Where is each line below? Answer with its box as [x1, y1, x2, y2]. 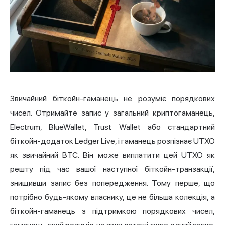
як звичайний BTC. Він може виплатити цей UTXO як [10, 150, 215, 160]
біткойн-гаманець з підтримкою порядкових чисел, [10, 206, 215, 216]
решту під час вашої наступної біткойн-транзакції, [10, 164, 215, 174]
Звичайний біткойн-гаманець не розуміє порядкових [10, 93, 215, 103]
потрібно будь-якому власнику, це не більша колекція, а [10, 192, 215, 202]
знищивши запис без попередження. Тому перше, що [10, 178, 215, 188]
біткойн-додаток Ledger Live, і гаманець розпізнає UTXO [10, 136, 215, 146]
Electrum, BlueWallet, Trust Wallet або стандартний [10, 122, 215, 132]
